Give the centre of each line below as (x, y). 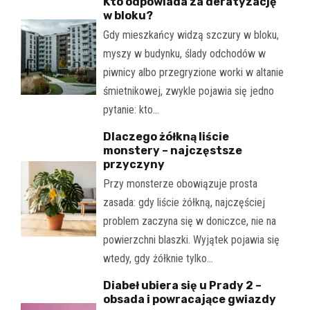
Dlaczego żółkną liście (166, 136)
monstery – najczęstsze (172, 150)
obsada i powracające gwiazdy (189, 299)
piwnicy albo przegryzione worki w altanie (193, 72)
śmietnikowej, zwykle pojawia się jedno (188, 91)
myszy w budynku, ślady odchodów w (184, 53)
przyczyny (134, 164)
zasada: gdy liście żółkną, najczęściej (184, 202)
